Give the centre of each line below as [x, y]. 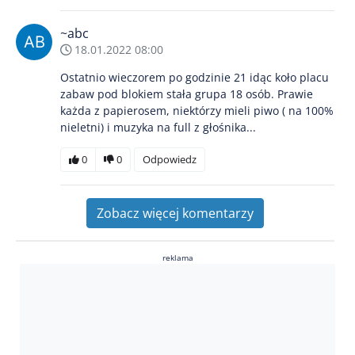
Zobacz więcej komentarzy [175, 213]
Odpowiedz [170, 159]
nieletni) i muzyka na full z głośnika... [158, 127]
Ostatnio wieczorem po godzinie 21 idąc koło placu [195, 77]
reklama [177, 257]
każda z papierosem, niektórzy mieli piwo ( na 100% [197, 110]
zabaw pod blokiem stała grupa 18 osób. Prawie [187, 94]
